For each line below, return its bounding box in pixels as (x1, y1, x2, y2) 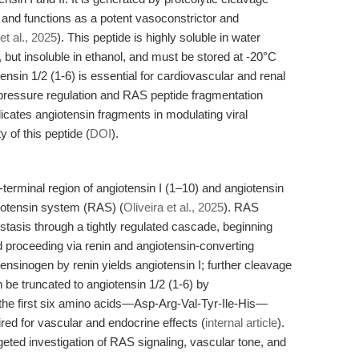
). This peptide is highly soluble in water (57, 30, 260, 44)
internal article (205, 316, 277, 329)
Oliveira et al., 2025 (123, 200, 224, 214)
